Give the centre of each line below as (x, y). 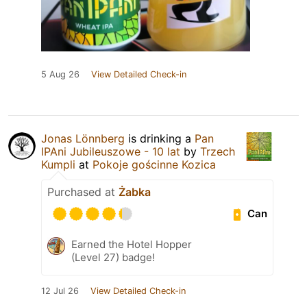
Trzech (218, 151)
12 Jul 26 (60, 291)
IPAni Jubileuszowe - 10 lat (111, 151)
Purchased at (83, 192)
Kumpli (58, 164)
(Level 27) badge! (113, 257)
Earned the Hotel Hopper (132, 244)
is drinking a (160, 138)
